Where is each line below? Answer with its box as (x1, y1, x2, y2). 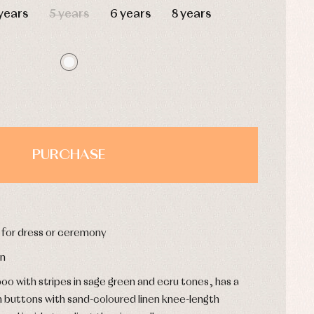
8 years (172, 8, 211, 21)
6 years (110, 8, 151, 21)
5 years (49, 8, 89, 21)
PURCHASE (32, 148, 105, 163)
